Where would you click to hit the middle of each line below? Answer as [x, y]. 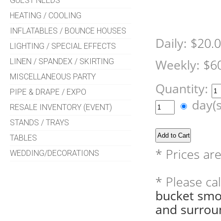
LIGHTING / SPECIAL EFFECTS [63, 46]
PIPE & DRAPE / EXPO [48, 92]
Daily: [171, 43]
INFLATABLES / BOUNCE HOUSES [68, 31]
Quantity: [184, 89]
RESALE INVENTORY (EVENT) [61, 108]
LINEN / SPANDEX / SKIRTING [62, 62]
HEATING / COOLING [46, 16]
